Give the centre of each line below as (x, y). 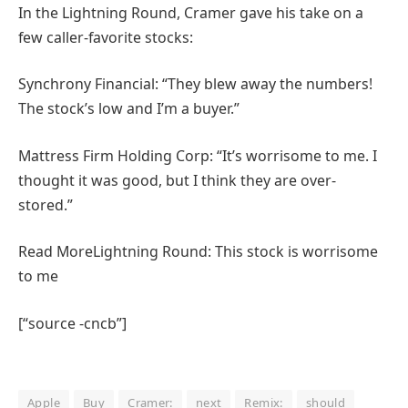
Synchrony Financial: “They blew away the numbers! (195, 84)
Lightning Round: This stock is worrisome (235, 252)
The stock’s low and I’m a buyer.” (129, 109)
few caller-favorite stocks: (106, 37)
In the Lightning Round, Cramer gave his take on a (191, 12)
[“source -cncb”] (72, 323)
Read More (56, 252)
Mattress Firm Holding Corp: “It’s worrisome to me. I (198, 155)
